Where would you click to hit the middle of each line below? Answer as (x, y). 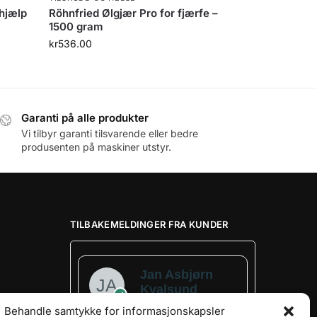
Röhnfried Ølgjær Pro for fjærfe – (134, 13)
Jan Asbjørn (176, 274)
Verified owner (187, 302)
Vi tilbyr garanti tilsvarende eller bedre (109, 133)
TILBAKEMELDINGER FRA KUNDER (149, 225)
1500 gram (76, 26)
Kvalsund (168, 289)
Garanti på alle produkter (85, 117)
